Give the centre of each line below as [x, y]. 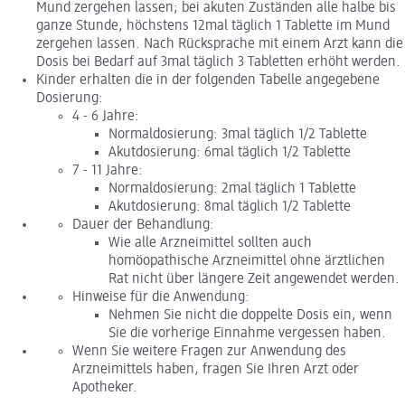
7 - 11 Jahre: [108, 170]
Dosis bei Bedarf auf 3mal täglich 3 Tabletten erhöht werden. [218, 62]
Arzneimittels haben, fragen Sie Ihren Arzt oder [216, 369]
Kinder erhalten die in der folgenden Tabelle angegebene [208, 80]
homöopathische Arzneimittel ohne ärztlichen [247, 261]
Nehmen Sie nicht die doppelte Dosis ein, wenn [250, 315]
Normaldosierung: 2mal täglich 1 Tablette [232, 188]
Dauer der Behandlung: [143, 225]
